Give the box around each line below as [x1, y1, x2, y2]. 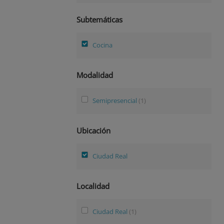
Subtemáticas [76, 14, 122, 24]
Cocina [92, 40, 112, 50]
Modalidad [76, 69, 113, 80]
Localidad [76, 180, 109, 191]
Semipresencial [92, 96, 138, 105]
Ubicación [76, 125, 110, 135]
